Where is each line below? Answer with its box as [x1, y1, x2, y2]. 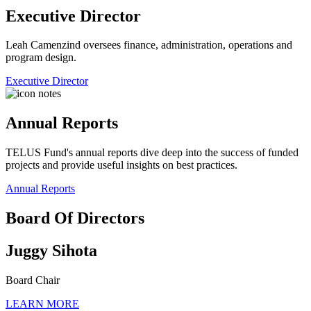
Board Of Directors [6, 209, 144, 228]
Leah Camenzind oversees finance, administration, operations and [6, 39, 292, 51]
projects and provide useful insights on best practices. [6, 159, 237, 171]
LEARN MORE [6, 297, 79, 310]
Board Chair [6, 274, 60, 286]
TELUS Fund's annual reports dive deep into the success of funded [6, 146, 299, 159]
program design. [6, 51, 76, 64]
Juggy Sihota [6, 242, 97, 260]
